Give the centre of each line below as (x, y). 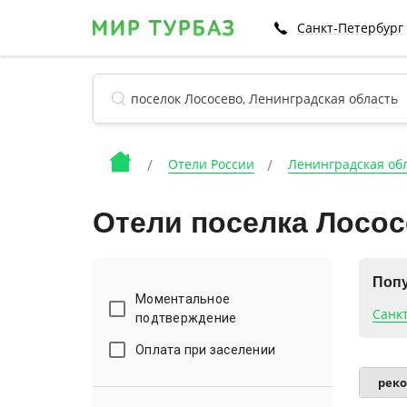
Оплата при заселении (206, 349)
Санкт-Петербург (350, 28)
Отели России (211, 164)
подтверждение (186, 318)
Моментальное (183, 299)
